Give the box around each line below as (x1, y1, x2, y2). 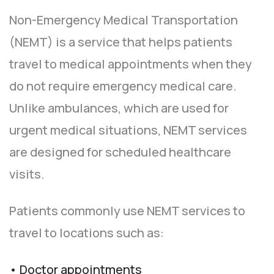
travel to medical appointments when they (9, 56, 252, 73)
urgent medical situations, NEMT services (9, 122, 247, 139)
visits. (9, 166, 45, 183)
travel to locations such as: (9, 224, 164, 242)
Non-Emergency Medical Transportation (9, 12, 238, 29)
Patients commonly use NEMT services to (9, 202, 245, 220)
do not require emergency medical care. (9, 78, 237, 95)
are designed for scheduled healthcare (9, 144, 231, 161)
